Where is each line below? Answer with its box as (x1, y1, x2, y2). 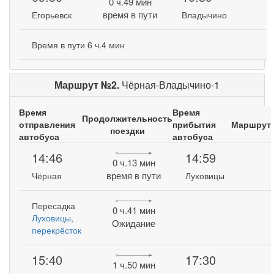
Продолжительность (82, 112, 172, 124)
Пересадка (32, 199, 76, 212)
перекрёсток (32, 224, 82, 236)
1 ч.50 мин (112, 258, 155, 272)
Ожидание (112, 217, 156, 230)
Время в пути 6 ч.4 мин (32, 39, 125, 51)
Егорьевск (32, 9, 72, 21)
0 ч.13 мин (112, 156, 155, 169)
